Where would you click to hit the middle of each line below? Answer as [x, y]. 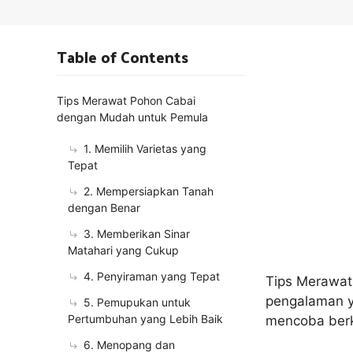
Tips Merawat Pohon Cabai [126, 100]
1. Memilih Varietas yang [145, 149]
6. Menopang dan [129, 345]
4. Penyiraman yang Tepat [152, 276]
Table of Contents [123, 57]
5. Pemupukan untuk [137, 302]
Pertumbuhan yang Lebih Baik [145, 319]
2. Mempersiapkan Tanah [149, 191]
